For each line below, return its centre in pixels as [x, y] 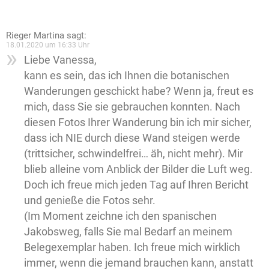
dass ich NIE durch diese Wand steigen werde [132, 138]
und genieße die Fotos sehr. [90, 201]
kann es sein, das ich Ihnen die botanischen [127, 76]
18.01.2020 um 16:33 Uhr [48, 45]
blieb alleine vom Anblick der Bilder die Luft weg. [138, 169]
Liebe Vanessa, [60, 60]
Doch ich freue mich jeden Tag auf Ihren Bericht [136, 185]
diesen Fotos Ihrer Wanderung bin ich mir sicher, [138, 122]
